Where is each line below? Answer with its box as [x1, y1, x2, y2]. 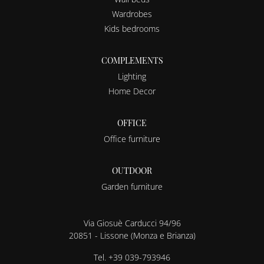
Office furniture [104, 133, 160, 144]
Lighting [118, 71, 146, 82]
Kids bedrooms [104, 23, 160, 34]
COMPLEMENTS [101, 55, 163, 66]
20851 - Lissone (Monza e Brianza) [68, 230, 196, 241]
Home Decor [108, 85, 156, 97]
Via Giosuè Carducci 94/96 [83, 217, 181, 229]
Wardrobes [112, 8, 152, 19]
